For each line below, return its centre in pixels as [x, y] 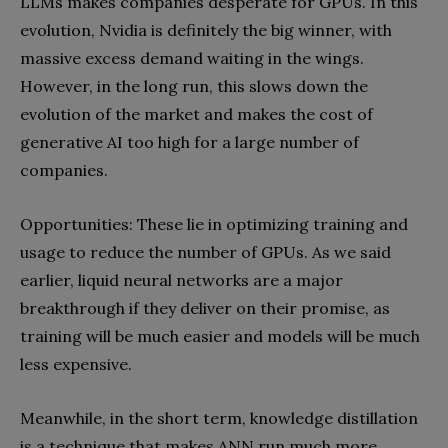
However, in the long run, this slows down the [194, 86]
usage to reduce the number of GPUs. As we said [205, 252]
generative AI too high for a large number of [189, 142]
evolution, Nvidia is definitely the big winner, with [206, 30]
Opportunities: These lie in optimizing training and [214, 224]
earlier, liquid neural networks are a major [181, 280]
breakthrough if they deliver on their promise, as [205, 308]
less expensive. [76, 364]
